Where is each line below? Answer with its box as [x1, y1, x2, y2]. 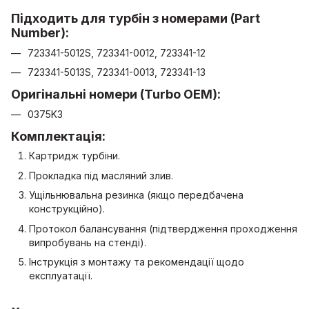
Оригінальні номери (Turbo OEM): [11, 87, 221, 102]
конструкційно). [29, 203, 105, 215]
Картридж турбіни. [29, 150, 120, 162]
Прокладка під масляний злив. [29, 169, 173, 181]
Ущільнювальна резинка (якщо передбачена [29, 189, 243, 201]
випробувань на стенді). [29, 236, 146, 248]
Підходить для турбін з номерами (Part [11, 11, 260, 26]
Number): [11, 26, 69, 41]
